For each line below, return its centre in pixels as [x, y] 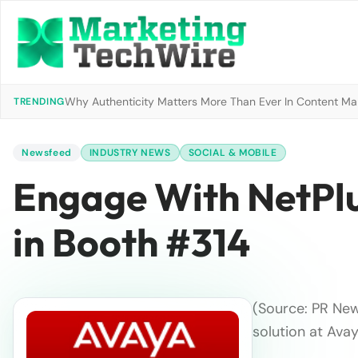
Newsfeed [47, 153]
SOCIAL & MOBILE [233, 153]
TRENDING [39, 101]
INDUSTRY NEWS [130, 153]
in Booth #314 [131, 242]
